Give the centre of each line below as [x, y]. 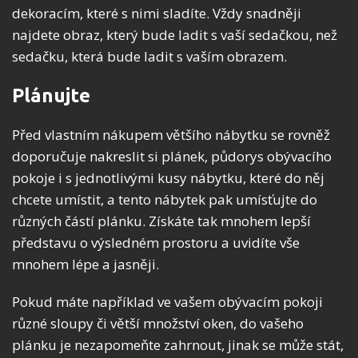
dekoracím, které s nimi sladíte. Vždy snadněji [157, 13]
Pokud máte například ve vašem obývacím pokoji [167, 301]
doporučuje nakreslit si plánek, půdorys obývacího [172, 156]
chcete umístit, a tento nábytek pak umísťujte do [165, 199]
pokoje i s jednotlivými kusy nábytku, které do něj [168, 177]
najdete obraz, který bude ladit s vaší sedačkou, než [175, 34]
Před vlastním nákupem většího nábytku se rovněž [171, 134]
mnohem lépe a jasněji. [86, 264]
